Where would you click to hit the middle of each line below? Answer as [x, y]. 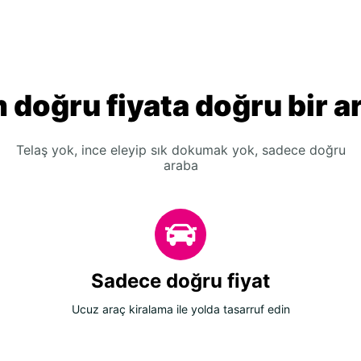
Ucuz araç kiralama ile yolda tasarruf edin [180, 309]
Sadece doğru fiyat [180, 281]
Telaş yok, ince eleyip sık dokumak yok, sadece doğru [180, 150]
